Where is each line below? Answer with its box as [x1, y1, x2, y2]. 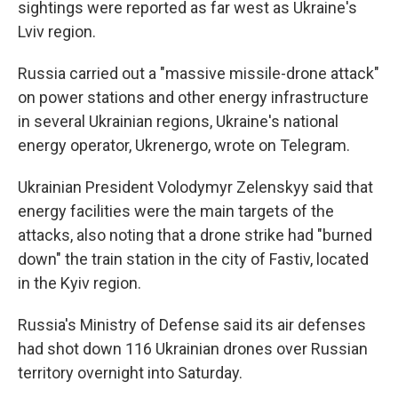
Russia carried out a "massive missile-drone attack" [18, 64, 379, 83]
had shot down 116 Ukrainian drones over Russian [18, 339, 368, 358]
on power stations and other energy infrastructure [18, 88, 369, 107]
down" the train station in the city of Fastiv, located [18, 250, 369, 268]
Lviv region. [18, 22, 96, 41]
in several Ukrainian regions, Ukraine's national [18, 112, 338, 131]
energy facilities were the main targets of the [18, 202, 334, 220]
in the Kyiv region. [18, 274, 141, 292]
